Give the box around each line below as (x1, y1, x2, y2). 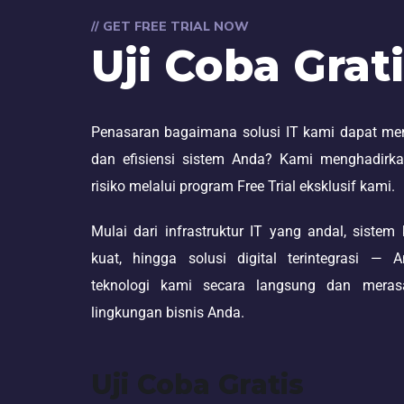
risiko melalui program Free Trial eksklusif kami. (90, 178, 395, 195)
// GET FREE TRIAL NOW (90, 18, 249, 35)
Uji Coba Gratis (90, 368, 304, 401)
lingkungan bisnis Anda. (90, 304, 244, 321)
